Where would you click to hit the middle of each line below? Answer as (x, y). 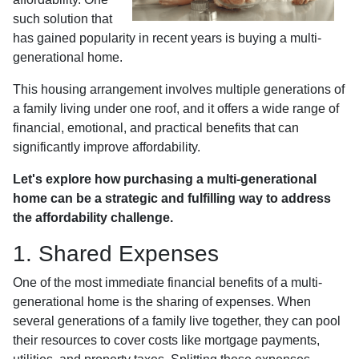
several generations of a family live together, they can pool (177, 321)
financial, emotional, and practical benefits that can (156, 128)
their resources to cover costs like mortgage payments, (166, 340)
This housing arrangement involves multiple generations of (179, 89)
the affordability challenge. (93, 218)
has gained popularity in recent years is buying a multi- (167, 38)
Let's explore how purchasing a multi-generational (165, 179)
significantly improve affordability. (107, 147)
